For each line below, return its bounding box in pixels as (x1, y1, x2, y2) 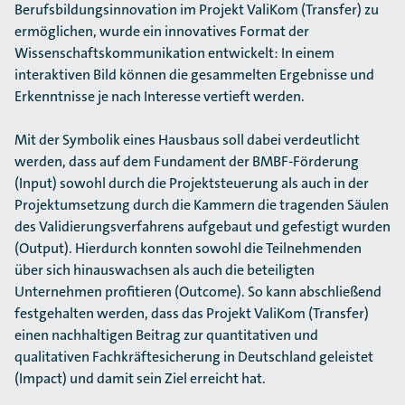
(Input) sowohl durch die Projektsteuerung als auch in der (14, 174, 369, 193)
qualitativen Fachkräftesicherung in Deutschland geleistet (14, 347, 373, 366)
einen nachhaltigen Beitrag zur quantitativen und (14, 325, 318, 344)
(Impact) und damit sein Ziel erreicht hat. (14, 369, 266, 388)
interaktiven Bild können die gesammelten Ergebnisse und (14, 65, 374, 84)
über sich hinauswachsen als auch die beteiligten (14, 260, 315, 279)
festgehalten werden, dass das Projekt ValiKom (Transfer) (14, 304, 369, 323)
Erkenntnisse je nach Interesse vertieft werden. (14, 87, 305, 106)
